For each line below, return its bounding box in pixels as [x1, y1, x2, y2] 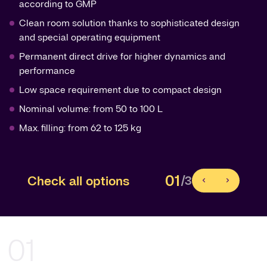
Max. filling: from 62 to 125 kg [19, 122, 141, 134]
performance [19, 64, 75, 77]
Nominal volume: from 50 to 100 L [19, 103, 163, 115]
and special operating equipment [19, 31, 160, 44]
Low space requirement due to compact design [19, 83, 222, 96]
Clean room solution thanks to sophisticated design [19, 17, 240, 29]
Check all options [27, 172, 129, 190]
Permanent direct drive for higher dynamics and [19, 50, 225, 63]
